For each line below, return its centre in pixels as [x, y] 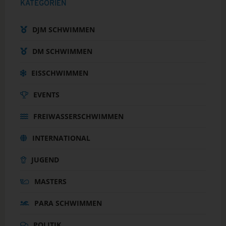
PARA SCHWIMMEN [68, 203]
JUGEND [45, 159]
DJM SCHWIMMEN [64, 29]
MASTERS [50, 181]
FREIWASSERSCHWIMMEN [78, 116]
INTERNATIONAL [61, 138]
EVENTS [46, 94]
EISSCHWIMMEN [60, 73]
